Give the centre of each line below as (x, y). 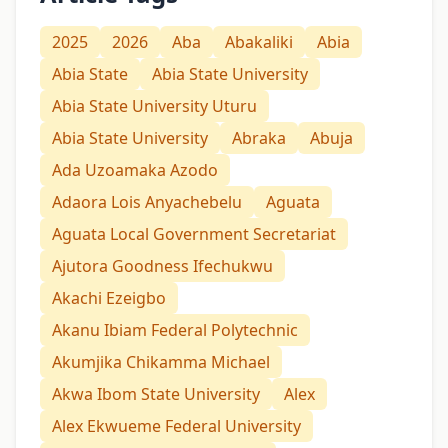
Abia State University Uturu (154, 106)
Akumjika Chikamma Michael (161, 362)
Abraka (259, 138)
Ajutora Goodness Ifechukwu (162, 266)
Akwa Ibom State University (156, 394)
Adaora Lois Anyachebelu (147, 202)
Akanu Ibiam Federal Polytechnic (175, 330)
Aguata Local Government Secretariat (194, 234)
